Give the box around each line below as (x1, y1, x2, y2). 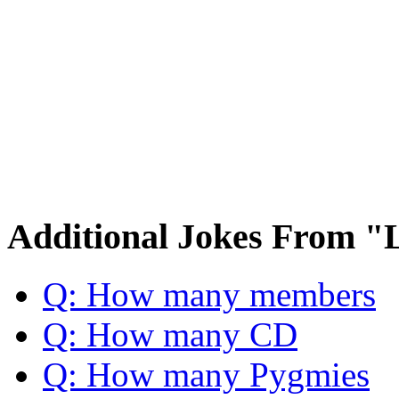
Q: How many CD (43, 314, 297, 354)
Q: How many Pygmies (43, 354, 370, 394)
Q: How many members (43, 274, 376, 313)
